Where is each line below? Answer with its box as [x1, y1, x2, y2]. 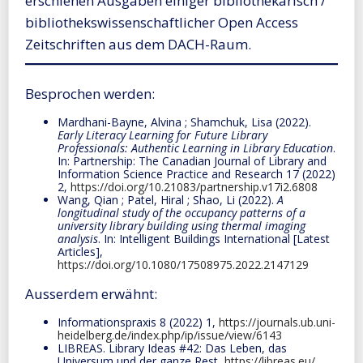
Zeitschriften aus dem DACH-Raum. [25, 34, 251, 53]
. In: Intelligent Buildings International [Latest [98, 230, 330, 246]
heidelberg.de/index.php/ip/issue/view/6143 [58, 327, 282, 343]
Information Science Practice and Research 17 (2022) [58, 165, 335, 181]
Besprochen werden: [25, 83, 155, 103]
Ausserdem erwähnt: [25, 284, 157, 303]
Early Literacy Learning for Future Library [58, 126, 267, 143]
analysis [58, 230, 98, 246]
